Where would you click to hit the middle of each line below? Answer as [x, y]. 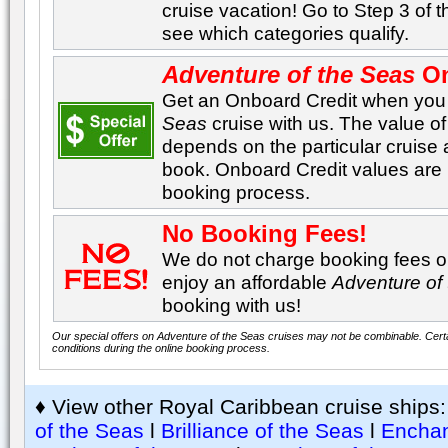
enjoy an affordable [247, 282]
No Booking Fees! [265, 233]
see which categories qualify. [286, 33]
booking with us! [232, 305]
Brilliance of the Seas [262, 430]
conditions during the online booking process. [161, 348]
